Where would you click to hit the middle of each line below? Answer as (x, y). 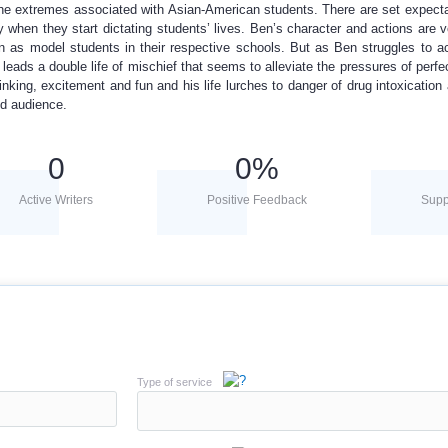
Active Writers (56, 200)
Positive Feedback (257, 200)
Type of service (174, 382)
